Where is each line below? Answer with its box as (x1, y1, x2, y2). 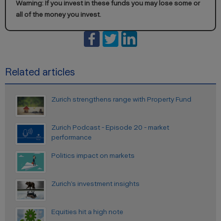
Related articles (5, 67, 75, 78)
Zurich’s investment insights (51, 180, 140, 188)
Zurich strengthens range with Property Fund (51, 95, 191, 104)
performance (51, 133, 92, 142)
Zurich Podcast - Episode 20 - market (51, 123, 169, 132)
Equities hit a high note (51, 208, 123, 216)
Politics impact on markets (51, 151, 135, 160)
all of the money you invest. (16, 10, 101, 19)
